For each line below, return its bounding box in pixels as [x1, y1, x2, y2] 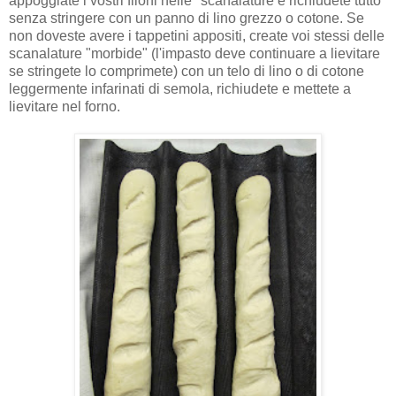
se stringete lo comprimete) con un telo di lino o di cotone [9, 63, 364, 79]
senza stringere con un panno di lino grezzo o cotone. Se [9, 10, 364, 26]
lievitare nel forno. [9, 98, 120, 114]
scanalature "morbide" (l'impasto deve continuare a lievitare [9, 45, 380, 61]
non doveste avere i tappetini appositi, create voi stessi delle [9, 27, 385, 43]
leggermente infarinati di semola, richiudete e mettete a [9, 80, 351, 96]
